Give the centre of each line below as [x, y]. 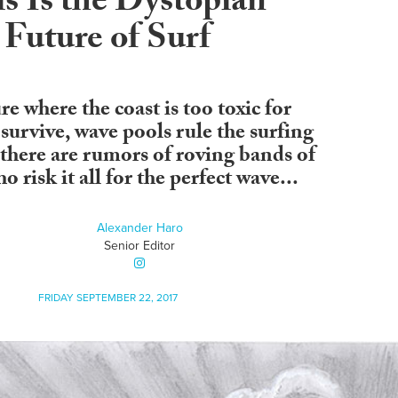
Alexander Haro [139, 228]
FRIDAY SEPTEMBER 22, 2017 [107, 298]
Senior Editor [140, 246]
